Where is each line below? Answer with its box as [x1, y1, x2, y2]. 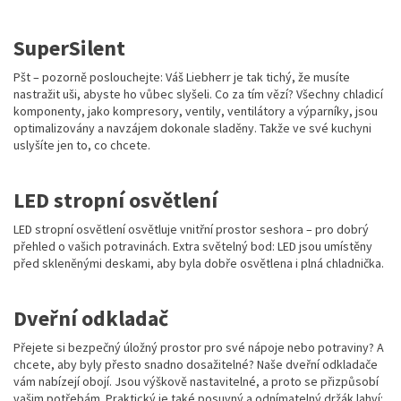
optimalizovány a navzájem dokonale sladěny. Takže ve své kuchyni [13, 120, 371, 137]
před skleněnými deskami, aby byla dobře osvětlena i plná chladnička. [13, 255, 384, 272]
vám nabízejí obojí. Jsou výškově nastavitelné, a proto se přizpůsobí [13, 373, 379, 390]
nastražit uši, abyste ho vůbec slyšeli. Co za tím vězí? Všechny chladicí [13, 86, 383, 103]
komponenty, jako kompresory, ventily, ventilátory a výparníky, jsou [13, 103, 378, 120]
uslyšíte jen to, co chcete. [13, 137, 150, 154]
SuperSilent [13, 34, 125, 63]
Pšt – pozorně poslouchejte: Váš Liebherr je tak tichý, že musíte [13, 69, 350, 86]
